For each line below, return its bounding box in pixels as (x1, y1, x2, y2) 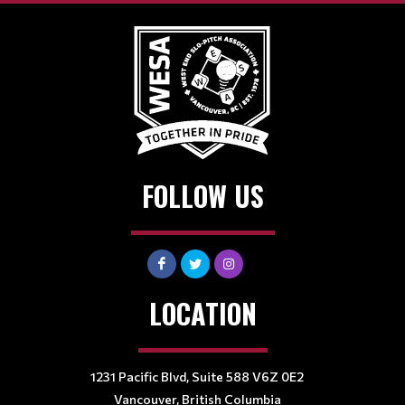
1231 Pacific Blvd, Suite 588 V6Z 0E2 (90, 369, 304, 384)
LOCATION (148, 293, 257, 334)
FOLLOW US (141, 175, 264, 216)
